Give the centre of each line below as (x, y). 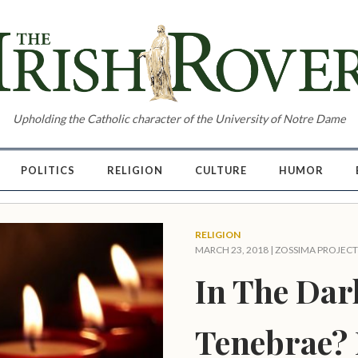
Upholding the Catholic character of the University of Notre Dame (179, 119)
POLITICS (48, 170)
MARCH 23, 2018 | (235, 250)
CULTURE (221, 170)
